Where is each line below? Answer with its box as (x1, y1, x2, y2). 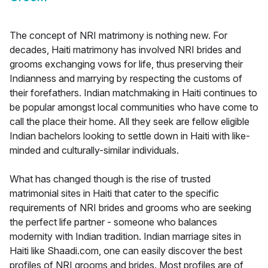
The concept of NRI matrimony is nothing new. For (10, 29, 227, 42)
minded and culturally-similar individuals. (10, 144, 179, 157)
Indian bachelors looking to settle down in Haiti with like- (10, 130, 250, 142)
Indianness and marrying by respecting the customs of (10, 72, 242, 85)
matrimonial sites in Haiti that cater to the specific (10, 187, 219, 200)
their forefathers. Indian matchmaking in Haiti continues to (10, 87, 257, 99)
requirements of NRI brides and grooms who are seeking (10, 202, 251, 214)
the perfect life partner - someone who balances (10, 216, 217, 229)
